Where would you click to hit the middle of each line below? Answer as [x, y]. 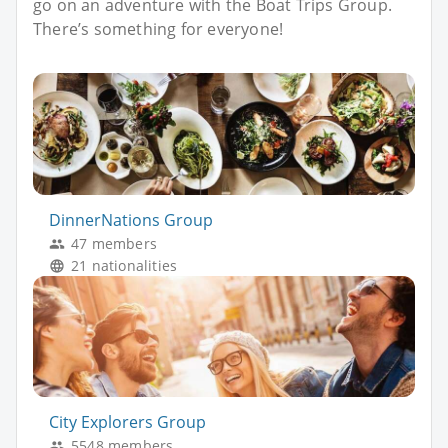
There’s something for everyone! [158, 29]
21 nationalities [124, 265]
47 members [114, 243]
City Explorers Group [127, 422]
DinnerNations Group [131, 219]
